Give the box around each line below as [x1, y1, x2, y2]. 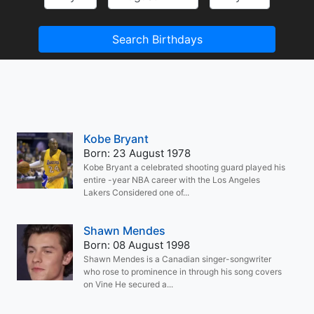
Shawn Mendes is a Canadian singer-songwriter [83, 254, 271, 264]
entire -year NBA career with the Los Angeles [83, 175, 260, 185]
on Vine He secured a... [83, 279, 173, 289]
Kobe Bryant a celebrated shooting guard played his [83, 162, 285, 172]
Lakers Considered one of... [83, 187, 189, 198]
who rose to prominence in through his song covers [83, 266, 282, 277]
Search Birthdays [111, 32, 203, 46]
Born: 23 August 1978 [83, 146, 191, 160]
